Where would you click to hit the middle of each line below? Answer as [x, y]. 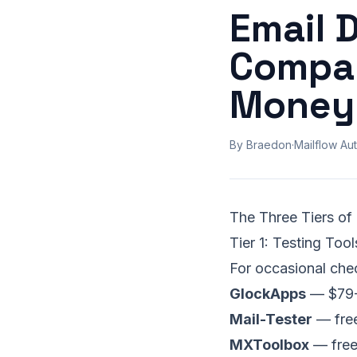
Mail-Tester [271, 319]
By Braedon [261, 145]
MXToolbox [269, 345]
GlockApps [268, 294]
